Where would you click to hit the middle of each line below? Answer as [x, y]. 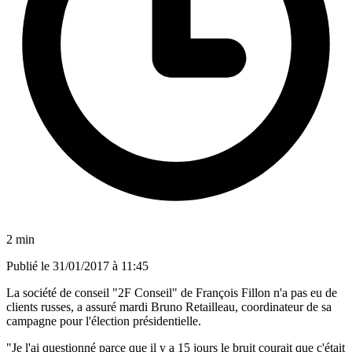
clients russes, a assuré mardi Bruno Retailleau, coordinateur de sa [169, 306]
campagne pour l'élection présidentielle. [104, 321]
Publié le [29, 266]
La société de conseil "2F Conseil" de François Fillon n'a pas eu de [172, 292]
